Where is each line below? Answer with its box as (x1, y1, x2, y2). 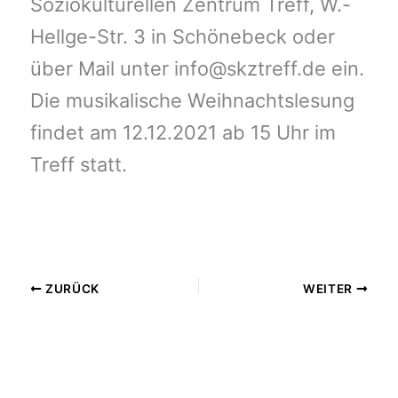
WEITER (302, 281, 356, 296)
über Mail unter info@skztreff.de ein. (29, 57, 364, 81)
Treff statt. (29, 153, 127, 177)
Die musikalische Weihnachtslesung (29, 89, 354, 113)
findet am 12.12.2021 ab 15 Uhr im (29, 121, 336, 145)
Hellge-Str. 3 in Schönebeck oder (29, 25, 335, 49)
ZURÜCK (42, 281, 100, 296)
